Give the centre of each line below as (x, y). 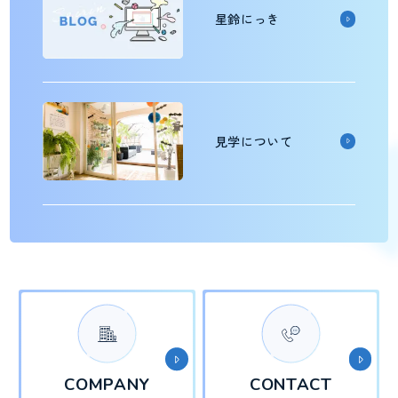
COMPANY (107, 384)
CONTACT (291, 384)
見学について (254, 141)
